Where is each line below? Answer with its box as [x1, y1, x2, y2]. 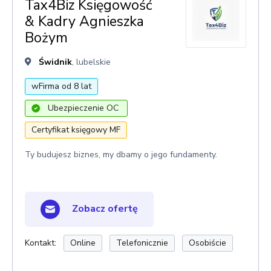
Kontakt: [25, 237, 56, 249]
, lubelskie [72, 56, 111, 68]
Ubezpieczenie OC [45, 102, 121, 114]
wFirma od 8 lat [31, 80, 91, 92]
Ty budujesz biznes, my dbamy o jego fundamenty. [25, 149, 217, 160]
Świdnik [39, 56, 72, 68]
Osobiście [189, 237, 226, 249]
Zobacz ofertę [70, 201, 138, 215]
